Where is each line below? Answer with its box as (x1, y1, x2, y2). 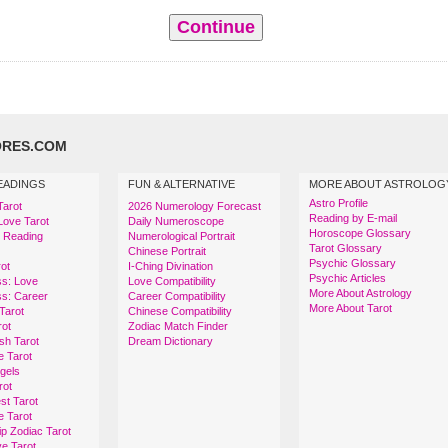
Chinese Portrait (128, 245, 206, 257)
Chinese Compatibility (128, 305, 232, 317)
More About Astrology (309, 287, 412, 299)
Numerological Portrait (128, 230, 235, 242)
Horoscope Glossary (309, 227, 411, 239)
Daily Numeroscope (128, 215, 224, 227)
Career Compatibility (128, 290, 226, 302)
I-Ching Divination (128, 260, 213, 272)
